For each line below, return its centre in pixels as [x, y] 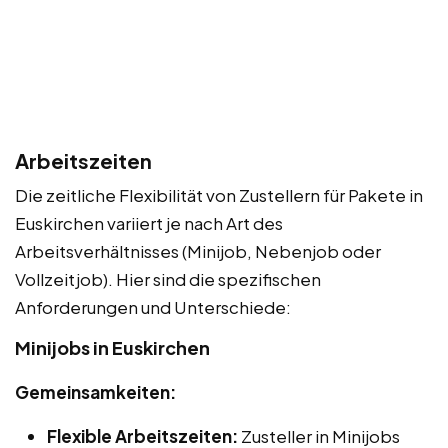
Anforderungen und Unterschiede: [153, 306]
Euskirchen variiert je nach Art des [149, 222]
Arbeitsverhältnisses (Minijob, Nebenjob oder [198, 250]
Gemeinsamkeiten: [95, 391]
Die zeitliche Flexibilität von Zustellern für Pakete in [219, 194]
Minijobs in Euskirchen [112, 347]
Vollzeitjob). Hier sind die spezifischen [168, 278]
